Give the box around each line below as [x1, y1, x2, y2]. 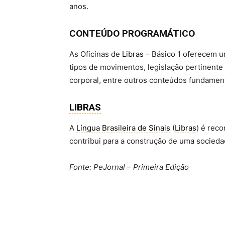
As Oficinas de [69, 49, 122, 59]
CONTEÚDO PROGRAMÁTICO [69, 28, 195, 40]
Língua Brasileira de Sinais [76, 123, 170, 133]
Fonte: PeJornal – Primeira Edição [69, 162, 189, 172]
